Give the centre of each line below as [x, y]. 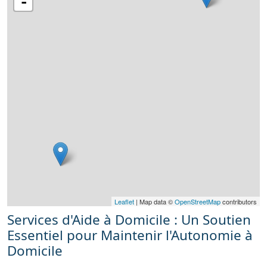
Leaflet [124, 201]
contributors [239, 201]
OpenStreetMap [198, 201]
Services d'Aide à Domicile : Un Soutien [129, 220]
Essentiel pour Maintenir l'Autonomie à [130, 235]
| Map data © [154, 201]
